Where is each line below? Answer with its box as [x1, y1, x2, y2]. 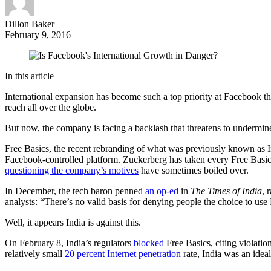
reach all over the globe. [5, 102, 96, 113]
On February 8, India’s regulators [5, 238, 134, 249]
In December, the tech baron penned [5, 186, 145, 197]
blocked [134, 238, 164, 249]
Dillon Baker [5, 19, 54, 30]
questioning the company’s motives [5, 165, 139, 176]
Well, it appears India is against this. [5, 217, 141, 228]
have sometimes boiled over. [139, 165, 249, 176]
